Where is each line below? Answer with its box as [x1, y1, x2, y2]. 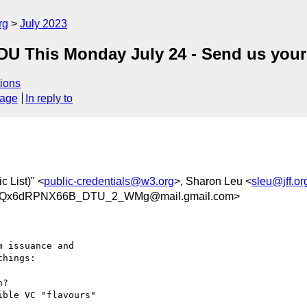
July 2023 [20, 18, 67, 29]
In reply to [25, 93, 73, 105]
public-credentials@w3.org [44, 175, 174, 187]
